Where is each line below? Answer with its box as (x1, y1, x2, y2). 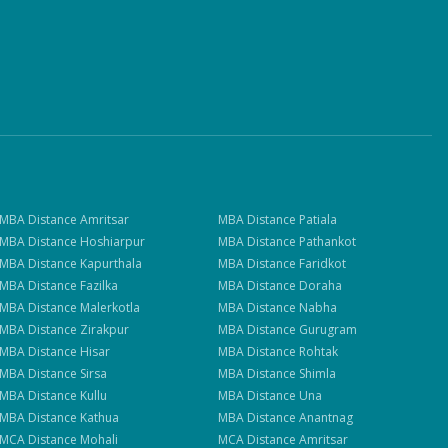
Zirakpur (79, 321, 129, 338)
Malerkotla (79, 299, 140, 316)
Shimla (299, 365, 337, 382)
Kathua (79, 409, 119, 426)
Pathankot (299, 233, 357, 250)
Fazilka (79, 277, 118, 294)
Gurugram (299, 321, 358, 338)
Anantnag (299, 409, 354, 426)
